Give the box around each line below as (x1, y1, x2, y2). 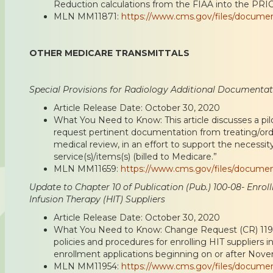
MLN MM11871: (54, 10, 121, 22)
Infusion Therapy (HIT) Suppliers (29, 193, 165, 205)
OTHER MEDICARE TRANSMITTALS (29, 47, 190, 58)
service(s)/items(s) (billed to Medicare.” (54, 151, 217, 162)
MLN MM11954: (54, 260, 121, 272)
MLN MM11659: (54, 163, 121, 174)
